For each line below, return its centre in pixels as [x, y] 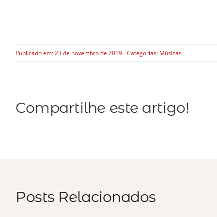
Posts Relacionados [86, 197]
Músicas [170, 53]
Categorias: [143, 53]
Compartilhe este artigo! [102, 108]
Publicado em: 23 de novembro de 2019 [69, 53]
